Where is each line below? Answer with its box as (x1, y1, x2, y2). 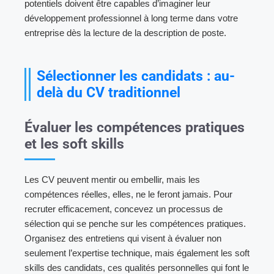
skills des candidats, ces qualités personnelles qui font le (24, 262, 249, 273)
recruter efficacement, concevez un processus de (24, 203, 223, 214)
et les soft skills (24, 135, 124, 152)
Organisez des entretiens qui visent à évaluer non (24, 232, 221, 243)
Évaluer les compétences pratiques (24, 119, 245, 136)
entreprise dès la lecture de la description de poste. (24, 27, 226, 38)
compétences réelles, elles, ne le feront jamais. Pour (24, 188, 232, 199)
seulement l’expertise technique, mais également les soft (24, 247, 250, 258)
